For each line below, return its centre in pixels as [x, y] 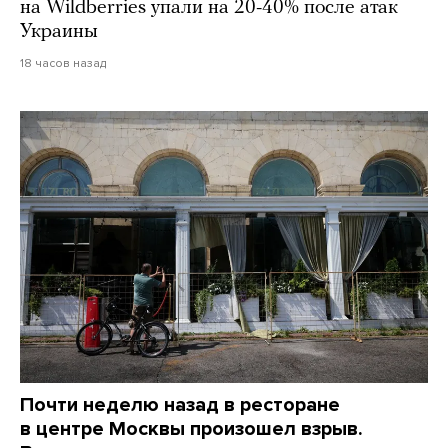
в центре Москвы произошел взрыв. [191, 429]
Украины [59, 32]
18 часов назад [63, 63]
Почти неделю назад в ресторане [180, 405]
